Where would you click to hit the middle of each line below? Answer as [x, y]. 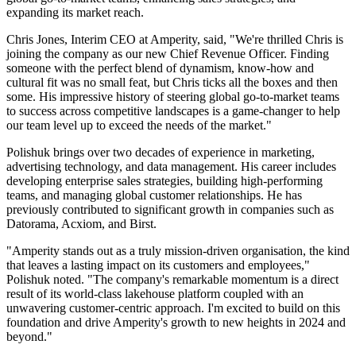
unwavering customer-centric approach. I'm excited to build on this [173, 308]
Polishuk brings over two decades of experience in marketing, [161, 153]
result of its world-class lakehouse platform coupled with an [155, 294]
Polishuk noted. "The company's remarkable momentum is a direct [172, 280]
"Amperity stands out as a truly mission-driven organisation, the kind [178, 251]
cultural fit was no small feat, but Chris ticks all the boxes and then [172, 83]
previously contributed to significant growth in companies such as [170, 210]
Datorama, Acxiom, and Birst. [81, 224]
